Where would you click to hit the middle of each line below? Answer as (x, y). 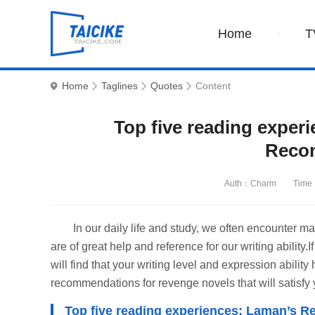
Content (213, 86)
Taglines (120, 86)
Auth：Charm (250, 184)
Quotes (167, 86)
